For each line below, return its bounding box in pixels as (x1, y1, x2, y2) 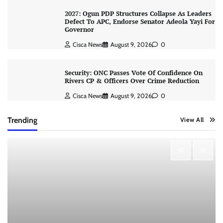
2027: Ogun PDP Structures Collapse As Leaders (64, 9, 212, 18)
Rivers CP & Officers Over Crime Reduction (64, 77, 199, 86)
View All (180, 116, 204, 123)
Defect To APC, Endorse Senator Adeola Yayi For (64, 17, 215, 26)
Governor (64, 25, 96, 34)
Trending (7, 115, 37, 125)
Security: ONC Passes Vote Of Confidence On (64, 69, 203, 78)
